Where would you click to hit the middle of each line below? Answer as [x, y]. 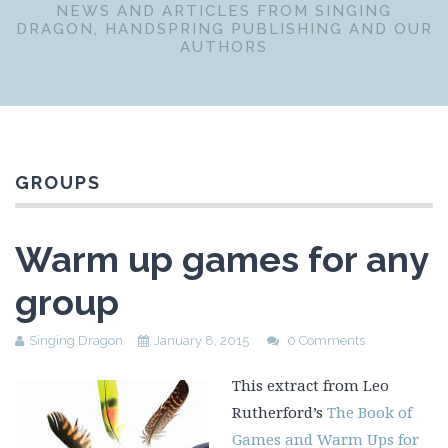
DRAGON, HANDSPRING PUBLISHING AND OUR [224, 29]
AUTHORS [224, 47]
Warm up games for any [221, 259]
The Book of [369, 412]
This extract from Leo [310, 385]
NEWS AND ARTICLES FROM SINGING [224, 11]
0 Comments [326, 340]
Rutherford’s [279, 412]
